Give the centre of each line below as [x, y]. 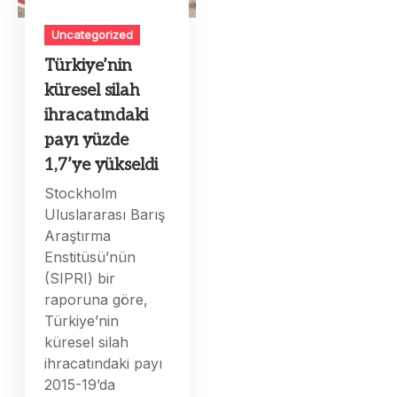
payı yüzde [87, 141]
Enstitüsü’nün [90, 257]
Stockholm [81, 194]
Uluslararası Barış [105, 215]
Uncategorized [93, 35]
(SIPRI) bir [80, 279]
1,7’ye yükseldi [101, 166]
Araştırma [78, 236]
